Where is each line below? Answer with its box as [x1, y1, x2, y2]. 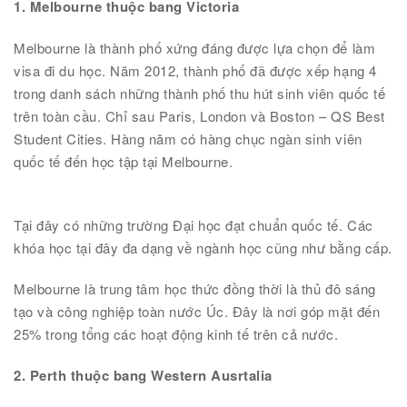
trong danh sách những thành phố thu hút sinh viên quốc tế [14, 84, 386, 103]
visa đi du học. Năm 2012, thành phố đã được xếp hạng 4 [14, 61, 377, 80]
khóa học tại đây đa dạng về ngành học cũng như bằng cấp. [14, 238, 392, 257]
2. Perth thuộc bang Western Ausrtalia [14, 365, 273, 385]
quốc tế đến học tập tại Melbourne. [14, 152, 233, 171]
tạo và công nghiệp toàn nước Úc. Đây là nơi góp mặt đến [14, 302, 381, 321]
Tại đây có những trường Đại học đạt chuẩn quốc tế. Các [14, 215, 373, 234]
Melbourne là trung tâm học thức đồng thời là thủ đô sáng [14, 279, 376, 298]
